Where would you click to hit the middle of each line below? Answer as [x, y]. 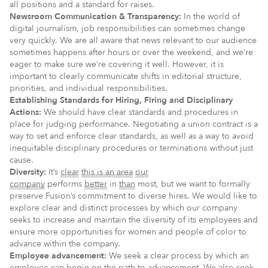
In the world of [211, 16]
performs [65, 184]
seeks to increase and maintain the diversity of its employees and [134, 220]
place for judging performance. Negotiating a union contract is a [134, 124]
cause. [22, 160]
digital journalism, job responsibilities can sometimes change [127, 28]
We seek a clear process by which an [178, 255]
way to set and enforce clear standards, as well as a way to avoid [132, 136]
